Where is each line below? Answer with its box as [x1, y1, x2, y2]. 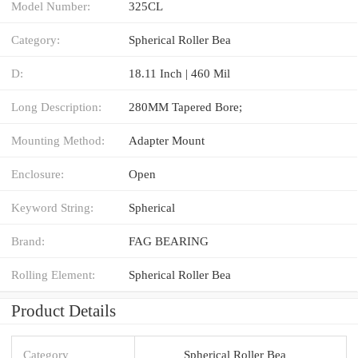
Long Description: [11, 99, 101, 113]
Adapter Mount [129, 133, 205, 147]
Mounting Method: [11, 133, 105, 147]
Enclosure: [11, 166, 64, 181]
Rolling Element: [11, 267, 95, 281]
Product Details [11, 300, 116, 320]
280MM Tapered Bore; [129, 99, 242, 113]
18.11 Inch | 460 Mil [129, 66, 230, 80]
